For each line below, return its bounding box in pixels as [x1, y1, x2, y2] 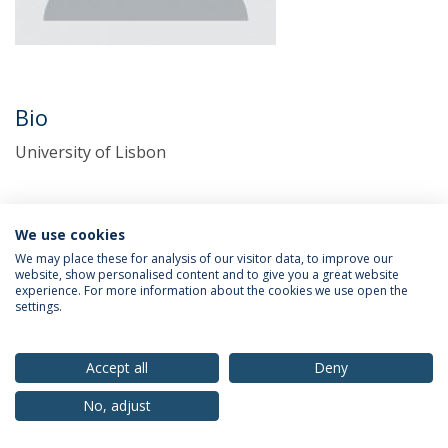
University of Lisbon [15, 141, 166, 163]
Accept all [86, 358, 148, 377]
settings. [15, 298, 62, 315]
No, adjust [83, 396, 151, 415]
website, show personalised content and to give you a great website [15, 266, 399, 283]
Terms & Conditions [124, 306, 254, 325]
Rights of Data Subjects [268, 306, 421, 325]
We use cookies [15, 225, 125, 244]
